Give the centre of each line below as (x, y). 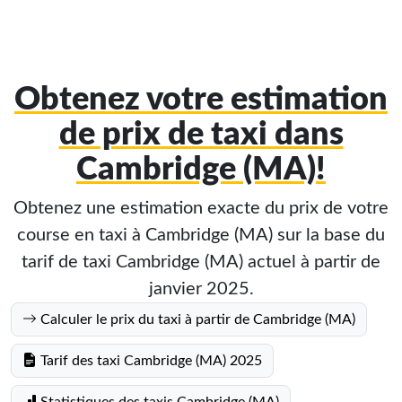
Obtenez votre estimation (201, 100)
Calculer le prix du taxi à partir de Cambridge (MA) (196, 319)
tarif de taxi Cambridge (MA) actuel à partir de (201, 262)
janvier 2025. (201, 289)
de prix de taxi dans (201, 135)
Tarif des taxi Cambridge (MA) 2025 (149, 361)
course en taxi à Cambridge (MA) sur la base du (201, 235)
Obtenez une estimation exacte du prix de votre (201, 208)
